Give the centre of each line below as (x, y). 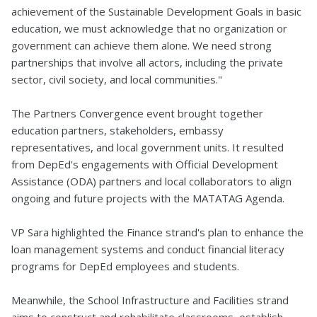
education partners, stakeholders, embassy (117, 130)
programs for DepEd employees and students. (127, 266)
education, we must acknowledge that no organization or (149, 28)
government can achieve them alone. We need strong (142, 45)
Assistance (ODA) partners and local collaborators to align (151, 181)
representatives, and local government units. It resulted (148, 147)
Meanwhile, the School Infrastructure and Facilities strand (150, 300)
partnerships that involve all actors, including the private (147, 62)
